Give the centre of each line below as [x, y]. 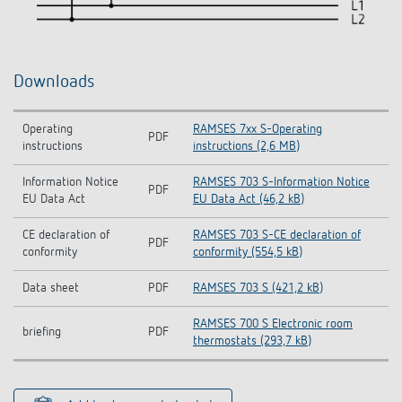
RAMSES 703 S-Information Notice [281, 183]
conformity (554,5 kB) [248, 253]
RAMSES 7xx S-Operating [258, 130]
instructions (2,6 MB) [246, 147]
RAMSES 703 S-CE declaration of [277, 236]
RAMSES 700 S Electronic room [273, 324]
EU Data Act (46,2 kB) [249, 200]
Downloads [54, 82]
